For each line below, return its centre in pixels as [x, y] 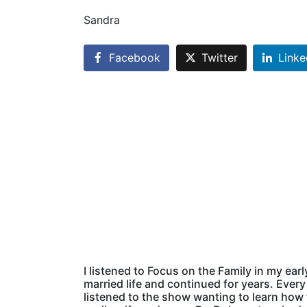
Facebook [135, 58]
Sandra [102, 20]
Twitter [219, 58]
